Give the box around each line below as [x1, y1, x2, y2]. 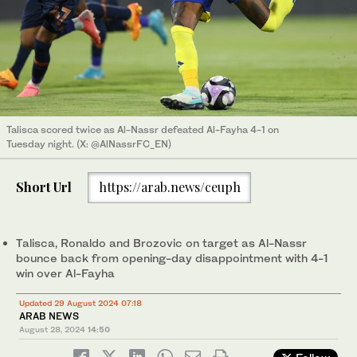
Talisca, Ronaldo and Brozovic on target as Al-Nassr [16, 235, 307, 249]
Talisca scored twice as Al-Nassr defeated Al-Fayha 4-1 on [6, 123, 279, 135]
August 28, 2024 [19, 324, 85, 334]
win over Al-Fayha [16, 265, 115, 280]
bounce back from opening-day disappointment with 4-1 [16, 250, 328, 265]
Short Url [16, 178, 72, 196]
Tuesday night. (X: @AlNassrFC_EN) [6, 137, 171, 150]
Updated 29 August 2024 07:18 [19, 297, 142, 308]
